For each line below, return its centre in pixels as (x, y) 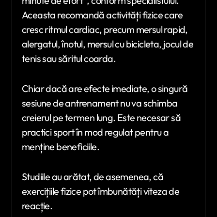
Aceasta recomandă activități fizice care (102, 15)
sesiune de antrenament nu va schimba (100, 103)
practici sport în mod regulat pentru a (95, 132)
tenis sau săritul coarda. (69, 58)
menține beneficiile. (61, 146)
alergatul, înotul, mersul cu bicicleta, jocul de (108, 44)
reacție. (37, 205)
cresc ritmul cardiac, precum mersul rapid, (105, 29)
